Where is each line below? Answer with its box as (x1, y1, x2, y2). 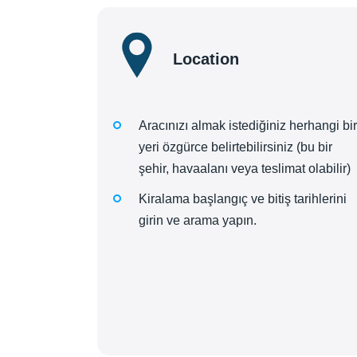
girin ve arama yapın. (139, 214, 257, 228)
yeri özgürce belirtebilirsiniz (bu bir (139, 140, 332, 155)
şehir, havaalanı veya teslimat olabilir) (139, 162, 351, 176)
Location (173, 49, 239, 68)
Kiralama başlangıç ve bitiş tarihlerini (139, 192, 347, 206)
